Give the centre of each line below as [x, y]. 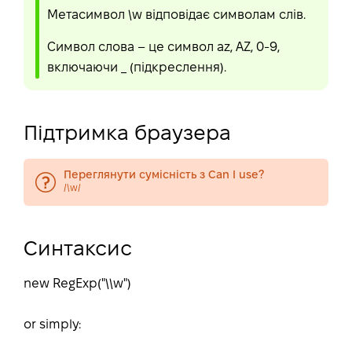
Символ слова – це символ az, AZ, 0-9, [163, 48]
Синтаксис [78, 250]
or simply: [52, 325]
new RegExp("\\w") [77, 284]
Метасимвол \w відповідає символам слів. [176, 15]
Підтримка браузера [127, 134]
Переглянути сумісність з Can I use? [164, 176]
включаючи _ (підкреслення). [137, 68]
